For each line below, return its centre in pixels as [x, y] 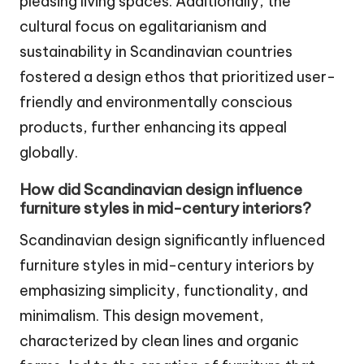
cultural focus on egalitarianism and [143, 26]
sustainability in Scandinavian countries [156, 51]
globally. [49, 152]
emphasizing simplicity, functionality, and [164, 290]
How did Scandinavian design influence [161, 189]
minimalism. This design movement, [142, 315]
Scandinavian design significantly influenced [172, 240]
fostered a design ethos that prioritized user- [178, 76]
